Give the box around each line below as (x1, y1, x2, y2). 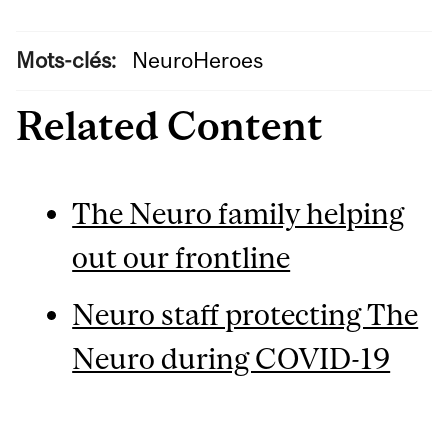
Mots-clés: (16, 47, 122, 74)
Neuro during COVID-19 (72, 342, 391, 376)
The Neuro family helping (72, 197, 405, 231)
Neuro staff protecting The (72, 298, 419, 332)
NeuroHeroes (131, 47, 263, 74)
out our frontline (72, 241, 291, 275)
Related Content (16, 101, 324, 149)
